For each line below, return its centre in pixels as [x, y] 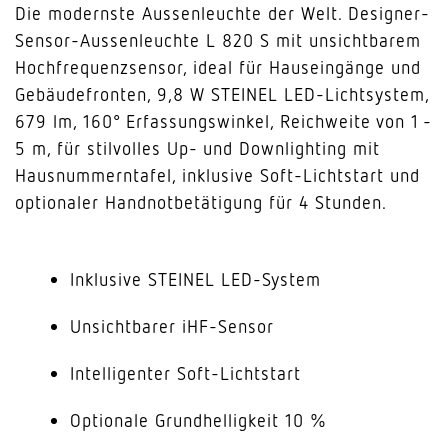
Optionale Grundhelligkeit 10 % [198, 420]
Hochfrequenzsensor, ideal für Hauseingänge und [218, 67]
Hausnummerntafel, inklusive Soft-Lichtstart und [217, 175]
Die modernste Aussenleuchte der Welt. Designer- [222, 13]
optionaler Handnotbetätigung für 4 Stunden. [201, 202]
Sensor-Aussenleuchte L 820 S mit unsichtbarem [218, 40]
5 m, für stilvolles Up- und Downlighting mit [197, 148]
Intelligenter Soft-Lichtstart [185, 373]
